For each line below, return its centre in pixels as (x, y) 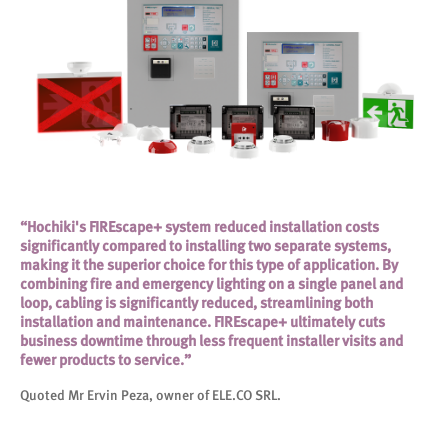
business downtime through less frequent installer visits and (211, 340)
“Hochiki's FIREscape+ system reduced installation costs (199, 226)
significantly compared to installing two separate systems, (205, 245)
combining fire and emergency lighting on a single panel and (211, 283)
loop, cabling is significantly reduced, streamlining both (196, 302)
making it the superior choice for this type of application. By (209, 264)
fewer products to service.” (105, 359)
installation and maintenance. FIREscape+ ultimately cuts (202, 321)
